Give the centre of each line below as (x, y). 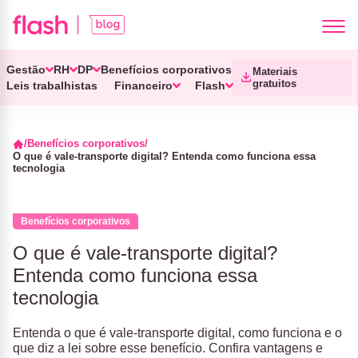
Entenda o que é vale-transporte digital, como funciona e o (177, 333)
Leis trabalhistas (52, 86)
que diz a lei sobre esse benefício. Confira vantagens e (168, 348)
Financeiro (143, 86)
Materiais (275, 72)
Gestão (26, 70)
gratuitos (274, 84)
